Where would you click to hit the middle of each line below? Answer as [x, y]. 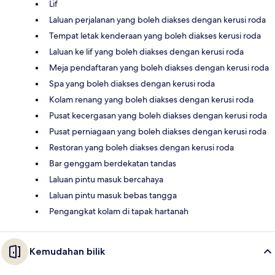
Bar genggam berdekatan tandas [113, 163]
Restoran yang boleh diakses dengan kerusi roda [141, 147]
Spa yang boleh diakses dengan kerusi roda [132, 83]
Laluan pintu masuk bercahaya [106, 179]
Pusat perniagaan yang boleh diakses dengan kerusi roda [158, 131]
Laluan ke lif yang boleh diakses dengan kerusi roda [146, 51]
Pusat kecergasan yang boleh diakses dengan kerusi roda [158, 115]
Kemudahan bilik [67, 251]
